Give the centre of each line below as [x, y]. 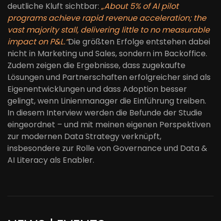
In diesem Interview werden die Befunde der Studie [105, 113]
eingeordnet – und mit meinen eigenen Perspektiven [109, 125]
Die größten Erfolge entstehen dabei [139, 42]
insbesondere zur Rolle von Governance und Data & [107, 148]
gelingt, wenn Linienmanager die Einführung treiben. [107, 101]
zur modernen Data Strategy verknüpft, [84, 136]
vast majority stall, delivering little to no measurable [109, 30]
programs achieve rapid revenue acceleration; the [107, 18]
